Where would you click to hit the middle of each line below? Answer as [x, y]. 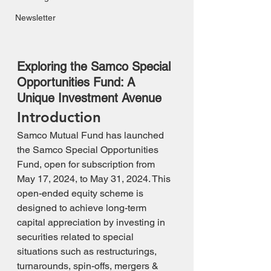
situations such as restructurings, [88, 251]
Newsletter [35, 18]
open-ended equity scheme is [81, 193]
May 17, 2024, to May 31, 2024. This [95, 179]
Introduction [59, 117]
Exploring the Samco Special [96, 67]
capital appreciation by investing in [92, 222]
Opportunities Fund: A [78, 82]
